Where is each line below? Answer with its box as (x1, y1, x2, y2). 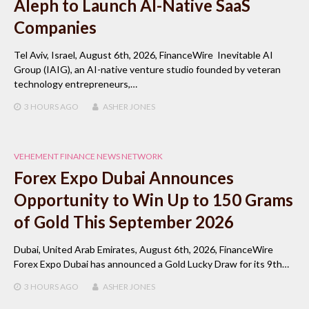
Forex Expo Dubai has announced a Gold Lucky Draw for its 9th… (14, 257, 289, 270)
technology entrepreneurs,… (14, 77, 137, 90)
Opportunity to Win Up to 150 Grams (14, 189, 293, 210)
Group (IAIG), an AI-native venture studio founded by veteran (14, 63, 281, 75)
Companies (14, 17, 97, 37)
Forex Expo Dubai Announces (14, 167, 234, 188)
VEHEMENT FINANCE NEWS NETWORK (14, 150, 163, 161)
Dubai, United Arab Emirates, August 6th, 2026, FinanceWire (14, 243, 273, 255)
